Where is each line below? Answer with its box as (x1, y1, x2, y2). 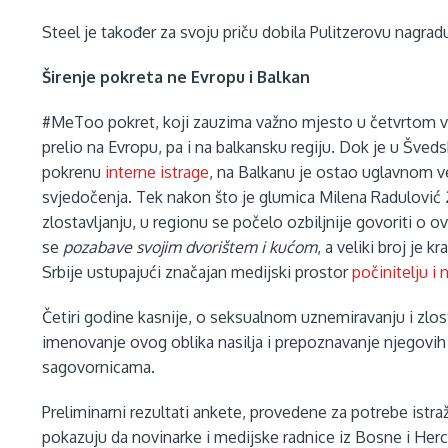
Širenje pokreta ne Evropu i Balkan (42, 67, 311, 88)
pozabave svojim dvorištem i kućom (63, 237, 318, 258)
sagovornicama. (42, 357, 156, 378)
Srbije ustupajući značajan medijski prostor (42, 262, 353, 283)
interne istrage (105, 162, 210, 183)
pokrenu (42, 162, 106, 183)
